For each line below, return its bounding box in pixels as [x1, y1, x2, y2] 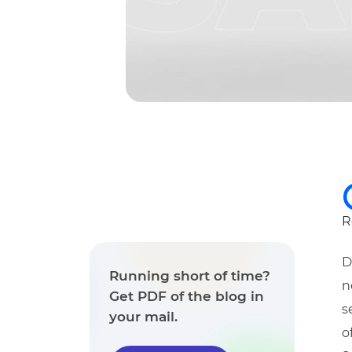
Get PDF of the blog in [109, 288, 264, 304]
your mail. [109, 309, 178, 324]
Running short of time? [109, 268, 270, 284]
